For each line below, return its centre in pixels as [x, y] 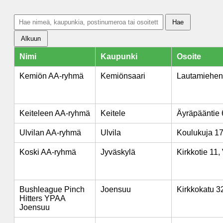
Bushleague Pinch [52, 189]
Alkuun [31, 39]
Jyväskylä [118, 152]
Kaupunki [119, 56]
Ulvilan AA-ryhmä [50, 133]
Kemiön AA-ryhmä [52, 76]
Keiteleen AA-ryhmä [55, 113]
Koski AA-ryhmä [48, 152]
